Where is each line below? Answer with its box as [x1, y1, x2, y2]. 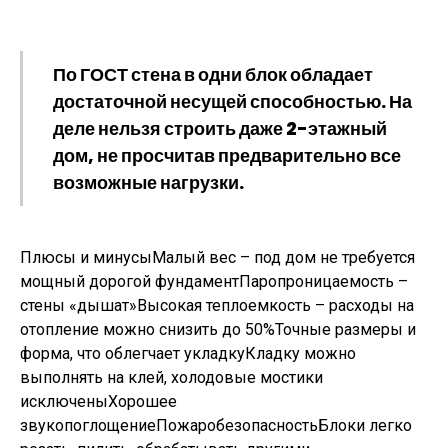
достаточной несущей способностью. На [53, 89, 412, 114]
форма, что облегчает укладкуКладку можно [20, 344, 356, 363]
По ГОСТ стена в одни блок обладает [53, 62, 373, 87]
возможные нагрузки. [53, 170, 244, 195]
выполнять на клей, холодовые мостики [20, 368, 323, 387]
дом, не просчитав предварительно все [53, 143, 401, 168]
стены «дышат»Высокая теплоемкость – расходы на [20, 296, 414, 315]
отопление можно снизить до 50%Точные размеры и [20, 320, 416, 339]
